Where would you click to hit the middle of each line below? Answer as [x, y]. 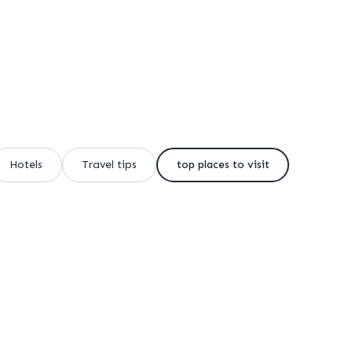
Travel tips [109, 165]
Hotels [26, 165]
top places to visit [223, 165]
